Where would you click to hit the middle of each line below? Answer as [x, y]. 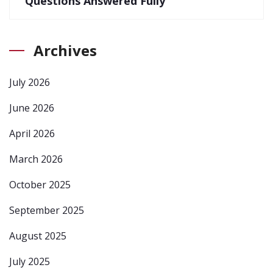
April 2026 [32, 133]
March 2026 [36, 159]
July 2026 [30, 82]
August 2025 [38, 236]
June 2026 [32, 108]
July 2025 [30, 261]
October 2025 [40, 184]
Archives [65, 50]
